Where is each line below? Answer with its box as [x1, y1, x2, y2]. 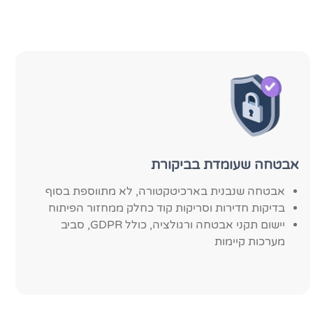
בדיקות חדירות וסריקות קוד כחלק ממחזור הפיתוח [48, 201, 285, 215]
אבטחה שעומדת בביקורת [150, 156, 299, 173]
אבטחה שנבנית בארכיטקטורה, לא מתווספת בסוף [45, 184, 285, 198]
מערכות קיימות [214, 235, 285, 249]
